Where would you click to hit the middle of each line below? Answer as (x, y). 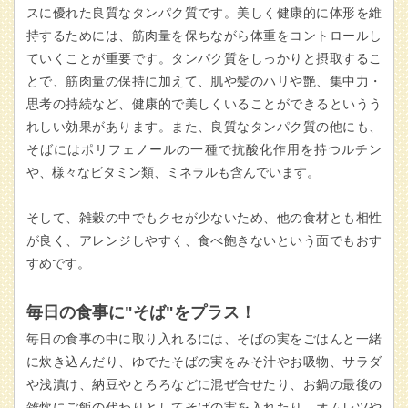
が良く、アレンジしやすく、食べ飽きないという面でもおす (204, 241)
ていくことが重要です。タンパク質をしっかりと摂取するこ (204, 59)
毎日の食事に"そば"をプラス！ (141, 313)
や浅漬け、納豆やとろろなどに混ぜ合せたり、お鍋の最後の (204, 385)
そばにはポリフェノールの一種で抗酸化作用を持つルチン (204, 150)
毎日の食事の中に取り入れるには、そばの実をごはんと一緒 (204, 339)
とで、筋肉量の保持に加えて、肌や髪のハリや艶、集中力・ (204, 82)
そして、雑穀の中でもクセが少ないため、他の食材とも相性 (204, 218)
